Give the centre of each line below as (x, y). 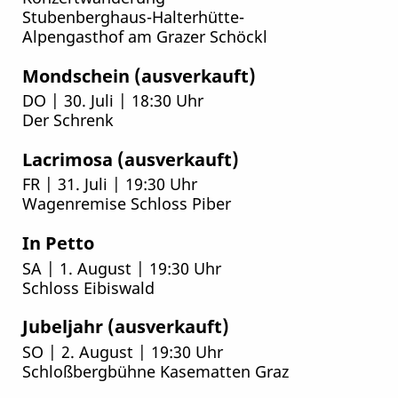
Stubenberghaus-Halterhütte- (133, 17)
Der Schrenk (68, 120)
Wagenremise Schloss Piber (126, 203)
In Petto (58, 243)
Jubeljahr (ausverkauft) (125, 326)
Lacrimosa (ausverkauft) (130, 159)
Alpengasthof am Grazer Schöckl (144, 36)
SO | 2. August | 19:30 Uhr (122, 351)
